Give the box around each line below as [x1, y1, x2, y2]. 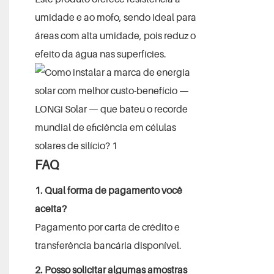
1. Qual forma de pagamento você [34, 183, 182, 196]
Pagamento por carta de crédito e [34, 220, 180, 233]
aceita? [34, 202, 67, 215]
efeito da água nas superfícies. [34, 47, 166, 60]
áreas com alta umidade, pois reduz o [34, 29, 196, 42]
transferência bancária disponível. [34, 239, 182, 251]
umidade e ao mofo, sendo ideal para [34, 10, 196, 23]
